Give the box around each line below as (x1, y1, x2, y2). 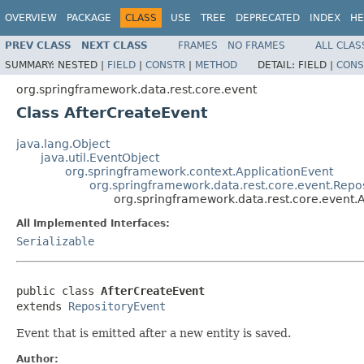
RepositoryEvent (68, 299, 166, 313)
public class (16, 284, 101, 297)
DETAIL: (258, 58, 298, 71)
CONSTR (145, 58, 185, 71)
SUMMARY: (5, 58, 58, 71)
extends (16, 299, 68, 313)
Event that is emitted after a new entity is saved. (16, 326, 291, 340)
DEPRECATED (236, 12, 300, 24)
